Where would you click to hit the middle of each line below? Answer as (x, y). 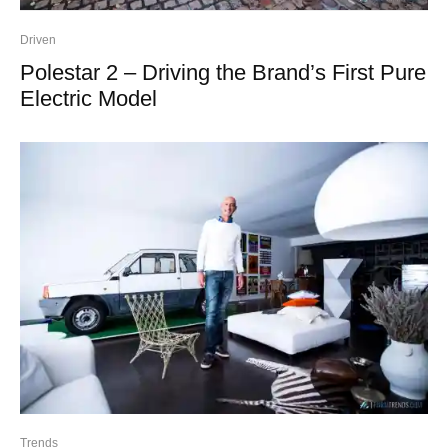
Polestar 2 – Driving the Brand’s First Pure (223, 72)
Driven (38, 39)
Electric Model (88, 98)
